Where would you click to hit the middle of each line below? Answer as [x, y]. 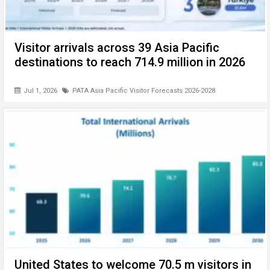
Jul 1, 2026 [39, 90]
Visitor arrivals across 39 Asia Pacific [117, 47]
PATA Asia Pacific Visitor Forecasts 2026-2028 [144, 90]
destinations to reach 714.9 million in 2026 [130, 62]
